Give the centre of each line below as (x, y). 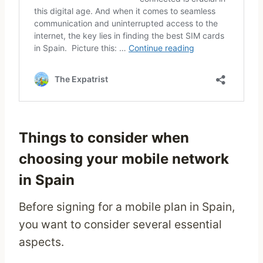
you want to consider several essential (120, 224)
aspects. (41, 242)
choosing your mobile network (124, 159)
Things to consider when (104, 137)
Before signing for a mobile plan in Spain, (127, 206)
